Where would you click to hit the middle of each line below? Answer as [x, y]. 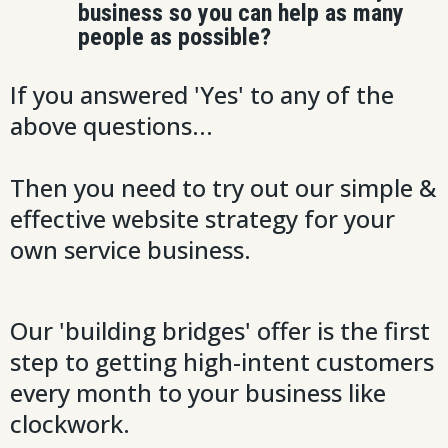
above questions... [111, 125]
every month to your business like [198, 392]
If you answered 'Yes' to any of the [202, 94]
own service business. [130, 249]
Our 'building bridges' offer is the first [220, 330]
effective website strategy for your [202, 218]
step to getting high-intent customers [222, 361]
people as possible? [174, 36]
